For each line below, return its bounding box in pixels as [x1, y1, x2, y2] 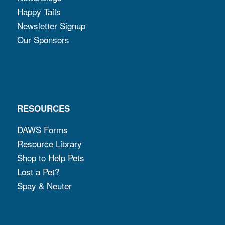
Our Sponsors [17, 33, 69, 46]
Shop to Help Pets [17, 151, 84, 164]
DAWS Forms [17, 123, 68, 136]
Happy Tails [17, 5, 61, 18]
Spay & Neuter [17, 179, 72, 192]
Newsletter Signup [17, 19, 85, 32]
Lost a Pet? [17, 165, 59, 178]
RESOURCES [17, 102, 70, 115]
